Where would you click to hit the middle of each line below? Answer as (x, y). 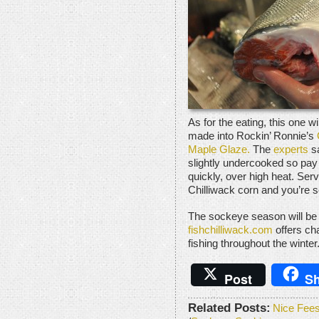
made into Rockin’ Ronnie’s (252, 136)
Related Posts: (229, 307)
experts (291, 149)
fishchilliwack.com (230, 230)
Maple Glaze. (219, 149)
